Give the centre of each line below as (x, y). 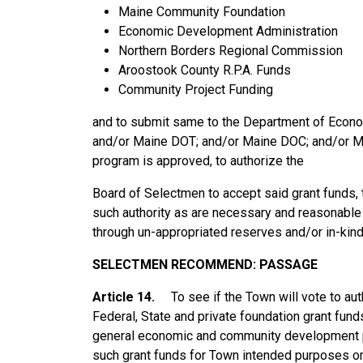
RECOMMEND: (214, 265)
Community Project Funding (196, 90)
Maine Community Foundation (202, 12)
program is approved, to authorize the (198, 161)
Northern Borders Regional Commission (231, 51)
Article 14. (132, 297)
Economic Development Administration (228, 32)
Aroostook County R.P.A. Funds (205, 70)
